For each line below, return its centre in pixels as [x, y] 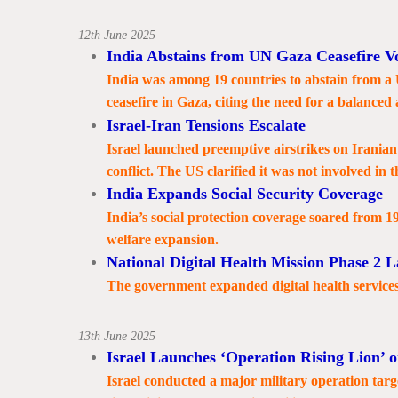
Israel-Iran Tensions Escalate [206, 125]
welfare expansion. [162, 239]
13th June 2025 [118, 336]
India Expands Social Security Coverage [244, 194]
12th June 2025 [118, 35]
